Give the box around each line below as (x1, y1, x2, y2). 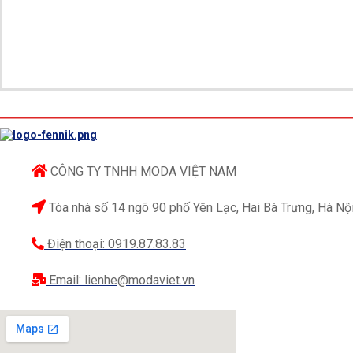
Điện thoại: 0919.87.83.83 (47, 236, 186, 251)
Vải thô (17, 325, 63, 342)
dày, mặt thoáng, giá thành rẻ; (63, 325, 246, 342)
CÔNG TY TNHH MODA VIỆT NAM (50, 163, 236, 179)
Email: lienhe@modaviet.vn (49, 272, 195, 288)
